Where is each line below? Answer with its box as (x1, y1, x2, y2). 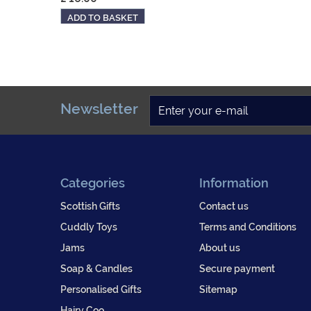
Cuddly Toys (60, 221, 117, 233)
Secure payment (199, 262, 275, 275)
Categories (60, 176, 125, 191)
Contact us (199, 200, 249, 212)
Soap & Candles (60, 262, 133, 275)
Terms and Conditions (199, 221, 296, 233)
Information (199, 176, 269, 191)
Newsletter (60, 100, 138, 118)
